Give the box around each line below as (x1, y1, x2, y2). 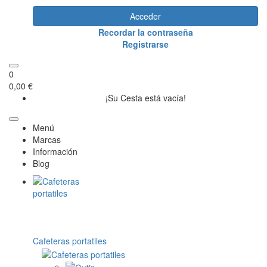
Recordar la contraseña (98, 26, 193, 39)
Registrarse (122, 38, 169, 51)
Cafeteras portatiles (33, 235, 107, 247)
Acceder (130, 10, 161, 23)
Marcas (33, 133, 61, 146)
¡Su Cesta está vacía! (105, 92, 186, 104)
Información (33, 145, 77, 158)
